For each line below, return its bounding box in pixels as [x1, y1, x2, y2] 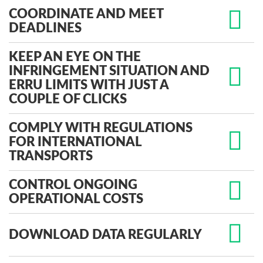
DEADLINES [9, 21, 82, 35]
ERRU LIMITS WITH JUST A [9, 78, 168, 92]
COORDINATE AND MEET [9, 7, 163, 21]
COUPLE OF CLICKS [9, 92, 127, 106]
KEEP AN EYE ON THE [9, 50, 141, 63]
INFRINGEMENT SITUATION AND [9, 64, 210, 77]
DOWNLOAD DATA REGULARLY [9, 228, 202, 241]
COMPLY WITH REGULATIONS [9, 121, 193, 134]
